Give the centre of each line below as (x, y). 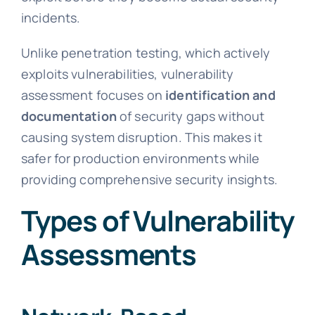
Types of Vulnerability (157, 221)
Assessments (108, 255)
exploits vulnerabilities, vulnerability (127, 74)
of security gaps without (191, 116)
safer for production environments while (140, 159)
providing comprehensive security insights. (149, 180)
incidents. (51, 18)
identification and (220, 95)
